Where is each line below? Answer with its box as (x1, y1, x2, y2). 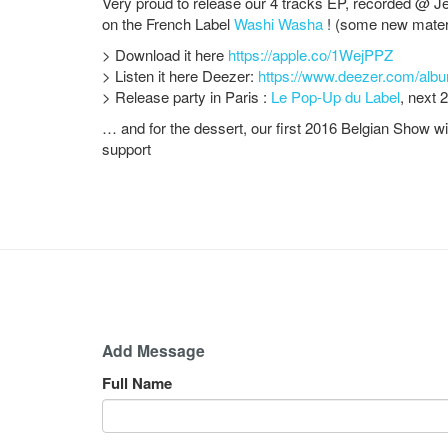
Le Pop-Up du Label (271, 85, 400, 107)
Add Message (102, 338, 205, 362)
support (102, 137, 151, 159)
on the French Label (102, 12, 234, 34)
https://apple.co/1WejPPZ (228, 43, 393, 65)
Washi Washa (234, 12, 323, 34)
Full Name (102, 371, 172, 394)
